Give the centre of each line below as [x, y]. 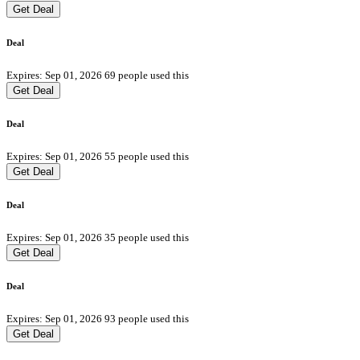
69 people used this [147, 75]
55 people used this [147, 156]
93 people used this [147, 318]
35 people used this [147, 237]
